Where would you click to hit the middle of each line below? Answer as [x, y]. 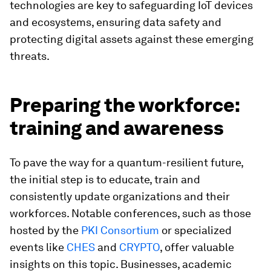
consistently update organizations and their [120, 196]
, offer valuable [197, 247]
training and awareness [117, 128]
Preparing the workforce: [125, 105]
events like [38, 247]
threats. [30, 56]
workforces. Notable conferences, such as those [130, 213]
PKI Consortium [120, 230]
